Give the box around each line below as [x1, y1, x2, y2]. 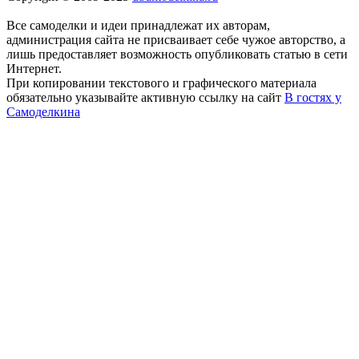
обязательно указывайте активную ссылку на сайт [6, 90, 284, 104]
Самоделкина [6, 104, 80, 119]
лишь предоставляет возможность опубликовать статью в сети [6, 46, 348, 61]
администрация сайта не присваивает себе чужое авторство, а [6, 32, 345, 46]
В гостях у [284, 90, 341, 104]
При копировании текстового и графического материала [6, 75, 317, 90]
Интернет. [6, 61, 62, 75]
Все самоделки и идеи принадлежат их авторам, [6, 18, 270, 32]
